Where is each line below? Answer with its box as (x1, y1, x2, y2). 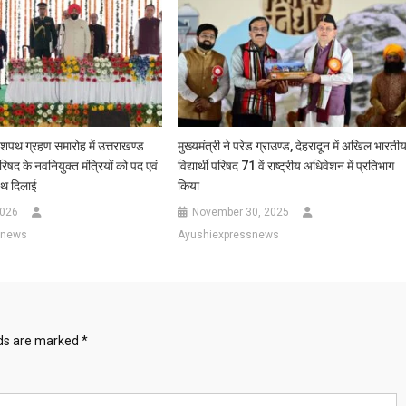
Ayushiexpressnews (178, 228, 280, 242)
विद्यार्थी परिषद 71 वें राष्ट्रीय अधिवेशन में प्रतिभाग (178, 159, 395, 174)
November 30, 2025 (192, 206, 290, 219)
